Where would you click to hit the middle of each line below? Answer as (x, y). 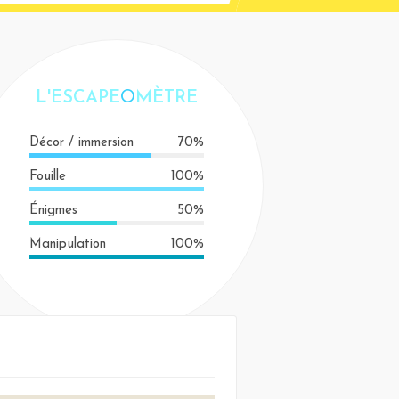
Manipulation (67, 244)
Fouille (47, 177)
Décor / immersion (81, 143)
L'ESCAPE (77, 98)
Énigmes (53, 211)
